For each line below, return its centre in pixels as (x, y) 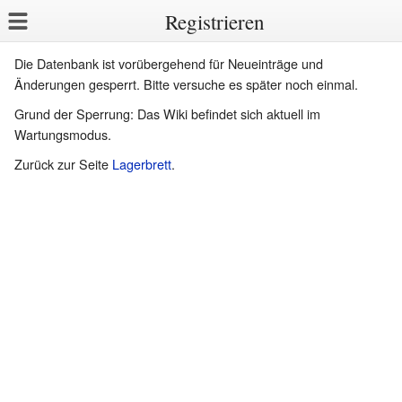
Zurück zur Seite (63, 163)
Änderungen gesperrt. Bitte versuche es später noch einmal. (186, 83)
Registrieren (214, 22)
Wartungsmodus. (63, 134)
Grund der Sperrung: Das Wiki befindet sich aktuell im (167, 113)
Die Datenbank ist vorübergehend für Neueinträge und (169, 63)
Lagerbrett (142, 163)
